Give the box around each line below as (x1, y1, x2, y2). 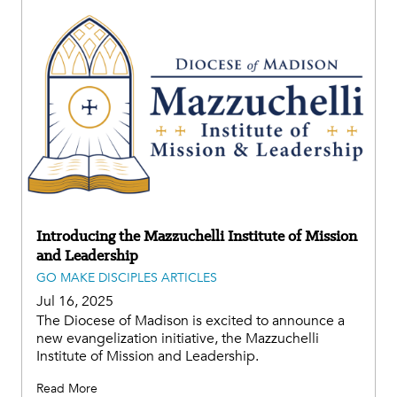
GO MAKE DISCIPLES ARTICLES (36, 269, 217, 286)
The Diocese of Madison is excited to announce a (36, 310, 345, 331)
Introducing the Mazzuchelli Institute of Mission (36, 225, 357, 245)
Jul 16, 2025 (36, 291, 113, 311)
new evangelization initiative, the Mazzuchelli (36, 328, 319, 348)
